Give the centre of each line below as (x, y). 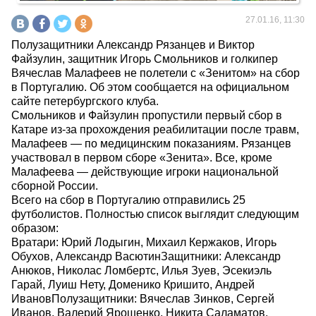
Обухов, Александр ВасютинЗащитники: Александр (146, 256)
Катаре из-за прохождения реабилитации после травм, (155, 129)
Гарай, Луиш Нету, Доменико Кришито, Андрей (133, 284)
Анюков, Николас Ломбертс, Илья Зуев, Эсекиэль (141, 270)
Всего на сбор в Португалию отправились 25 (128, 200)
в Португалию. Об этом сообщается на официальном (150, 87)
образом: (35, 228)
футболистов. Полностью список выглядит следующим (155, 214)
